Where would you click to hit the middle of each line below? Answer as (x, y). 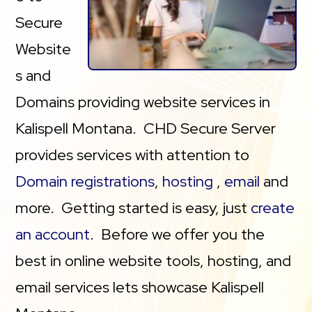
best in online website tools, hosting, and (154, 261)
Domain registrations (85, 181)
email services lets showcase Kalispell (140, 287)
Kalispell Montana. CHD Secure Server (146, 128)
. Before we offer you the (178, 234)
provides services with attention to (133, 155)
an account (53, 234)
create (273, 208)
